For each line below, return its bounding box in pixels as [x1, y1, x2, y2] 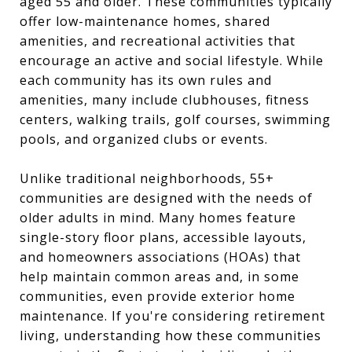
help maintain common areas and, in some [20, 267, 299, 285]
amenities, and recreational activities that [20, 31, 295, 49]
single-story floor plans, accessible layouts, [20, 228, 306, 246]
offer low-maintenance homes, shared [20, 12, 270, 30]
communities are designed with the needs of [20, 189, 313, 207]
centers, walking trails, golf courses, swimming [20, 110, 331, 128]
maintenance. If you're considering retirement [20, 306, 325, 324]
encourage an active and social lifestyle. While [20, 51, 324, 69]
